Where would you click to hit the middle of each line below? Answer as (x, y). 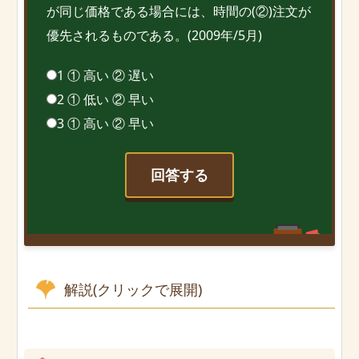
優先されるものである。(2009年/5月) (154, 35)
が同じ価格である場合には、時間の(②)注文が (179, 11)
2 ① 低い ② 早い (105, 100)
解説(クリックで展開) (133, 289)
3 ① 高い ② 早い (105, 124)
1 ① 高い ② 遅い (105, 76)
